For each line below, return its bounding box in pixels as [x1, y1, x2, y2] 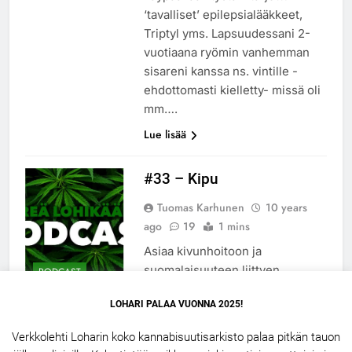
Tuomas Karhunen [156, 199, 244, 215]
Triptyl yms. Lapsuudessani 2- [143, 25, 310, 41]
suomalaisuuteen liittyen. [143, 262, 283, 277]
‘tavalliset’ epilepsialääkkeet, [143, 6, 302, 22]
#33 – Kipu [143, 169, 218, 188]
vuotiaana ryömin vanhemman [143, 44, 310, 60]
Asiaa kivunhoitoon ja [143, 243, 262, 258]
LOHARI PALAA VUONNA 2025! [109, 298, 243, 310]
